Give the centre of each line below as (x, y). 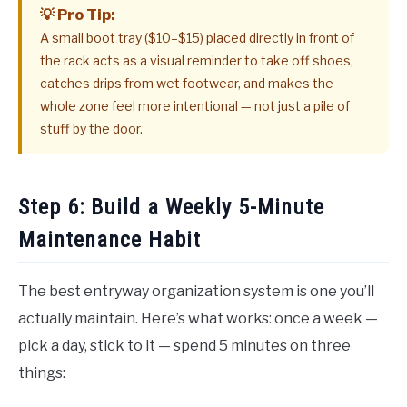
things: (42, 372)
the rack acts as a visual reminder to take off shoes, (197, 61)
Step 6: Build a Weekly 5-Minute (171, 208)
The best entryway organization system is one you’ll (196, 291)
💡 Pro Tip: (78, 15)
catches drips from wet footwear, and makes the (187, 84)
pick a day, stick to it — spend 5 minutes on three (184, 345)
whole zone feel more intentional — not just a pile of (195, 106)
